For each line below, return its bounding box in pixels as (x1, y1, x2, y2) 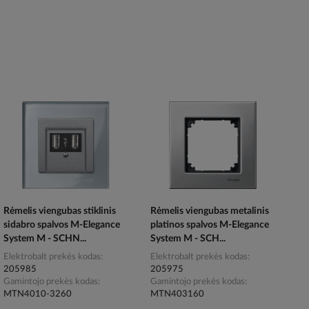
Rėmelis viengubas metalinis (150, 206, 270, 217)
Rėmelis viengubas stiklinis (3, 206, 116, 217)
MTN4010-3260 (3, 290, 72, 299)
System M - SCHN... (3, 234, 86, 244)
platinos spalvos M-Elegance (150, 220, 270, 230)
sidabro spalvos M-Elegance (3, 220, 120, 230)
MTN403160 (150, 290, 205, 299)
